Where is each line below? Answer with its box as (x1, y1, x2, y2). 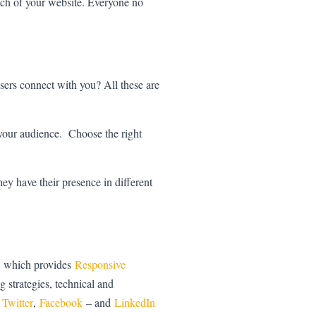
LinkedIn (114, 295, 155, 310)
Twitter (2, 295, 33, 310)
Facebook (39, 295, 83, 310)
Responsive (75, 257, 126, 272)
